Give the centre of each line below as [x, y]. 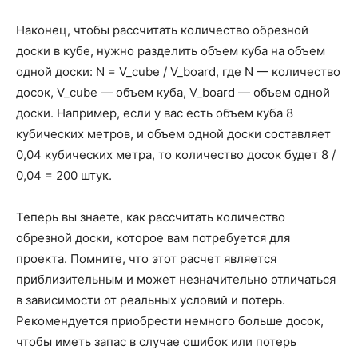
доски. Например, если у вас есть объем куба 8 [155, 113]
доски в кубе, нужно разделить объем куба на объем [171, 51]
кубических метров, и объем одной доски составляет [173, 134]
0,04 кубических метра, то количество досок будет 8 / [176, 155]
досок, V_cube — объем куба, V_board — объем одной [173, 92]
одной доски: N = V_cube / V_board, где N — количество [178, 72]
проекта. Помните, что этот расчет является [146, 259]
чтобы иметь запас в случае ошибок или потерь [156, 342]
